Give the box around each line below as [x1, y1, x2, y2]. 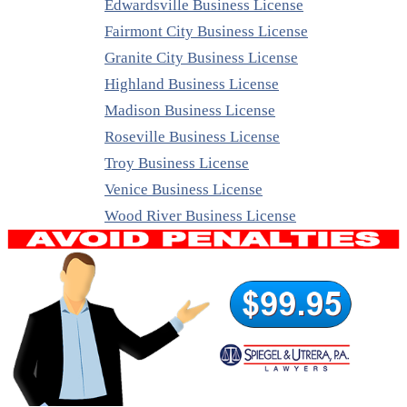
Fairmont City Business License [104, 23, 308, 41]
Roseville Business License [104, 128, 280, 146]
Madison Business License [104, 102, 275, 120]
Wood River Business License [104, 207, 296, 225]
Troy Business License [104, 154, 249, 173]
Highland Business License [104, 75, 279, 94]
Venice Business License [104, 181, 263, 199]
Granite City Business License [104, 49, 298, 67]
